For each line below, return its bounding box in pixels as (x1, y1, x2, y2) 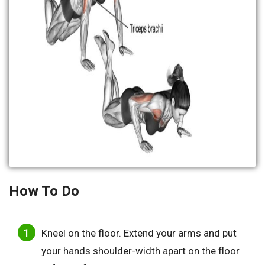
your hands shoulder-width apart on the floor (41, 244, 240, 257)
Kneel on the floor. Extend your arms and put (41, 227, 237, 239)
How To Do (9, 182, 79, 199)
